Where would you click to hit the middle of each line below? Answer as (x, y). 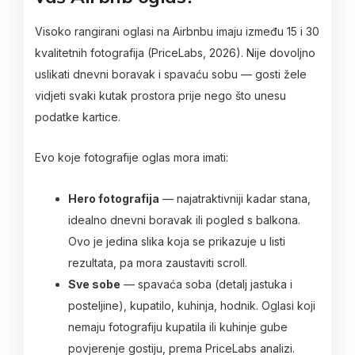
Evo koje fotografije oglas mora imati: (132, 158)
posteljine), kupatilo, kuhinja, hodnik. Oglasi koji (192, 305)
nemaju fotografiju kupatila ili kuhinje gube (178, 326)
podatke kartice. (78, 116)
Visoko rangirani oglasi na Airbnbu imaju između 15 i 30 (177, 31)
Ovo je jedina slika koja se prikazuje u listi (177, 241)
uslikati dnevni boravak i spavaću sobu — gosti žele (171, 74)
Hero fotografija (114, 198)
